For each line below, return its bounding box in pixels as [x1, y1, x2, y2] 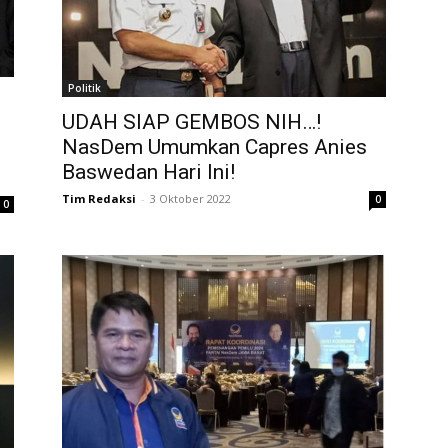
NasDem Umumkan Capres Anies [62, 135, 367, 160]
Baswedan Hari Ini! [62, 160, 235, 185]
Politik [68, 81, 101, 96]
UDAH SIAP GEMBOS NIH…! [62, 110, 321, 135]
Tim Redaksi [62, 191, 136, 207]
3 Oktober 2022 [150, 191, 231, 207]
